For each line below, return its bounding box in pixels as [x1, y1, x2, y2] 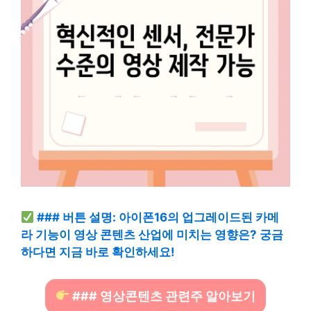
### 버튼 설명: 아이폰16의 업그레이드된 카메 [37, 210, 280, 224]
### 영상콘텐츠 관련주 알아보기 [69, 288, 256, 303]
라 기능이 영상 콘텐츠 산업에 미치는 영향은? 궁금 [21, 228, 283, 242]
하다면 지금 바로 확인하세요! [21, 245, 175, 259]
